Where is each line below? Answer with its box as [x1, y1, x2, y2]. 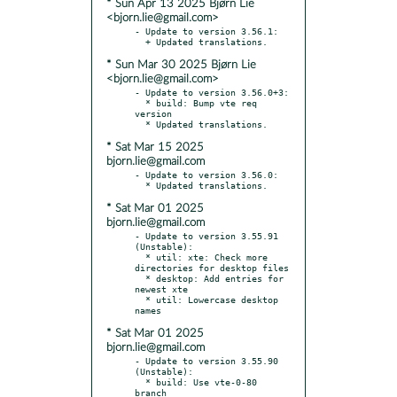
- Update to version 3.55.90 [135, 354, 278, 366]
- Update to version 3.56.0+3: [135, 86, 289, 97]
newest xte [135, 283, 188, 294]
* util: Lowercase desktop [135, 293, 145, 305]
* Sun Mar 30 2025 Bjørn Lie [106, 58, 256, 71]
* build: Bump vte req [135, 97, 145, 108]
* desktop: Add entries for [135, 272, 145, 284]
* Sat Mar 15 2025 [106, 141, 204, 153]
